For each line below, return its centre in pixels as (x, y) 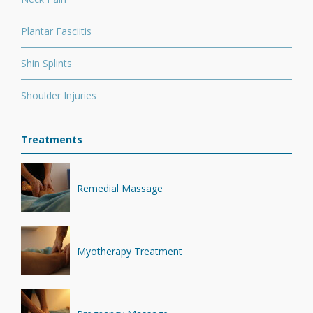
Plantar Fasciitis (56, 31)
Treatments (52, 139)
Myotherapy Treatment (130, 251)
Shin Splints (46, 63)
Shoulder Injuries (59, 95)
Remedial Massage (120, 188)
